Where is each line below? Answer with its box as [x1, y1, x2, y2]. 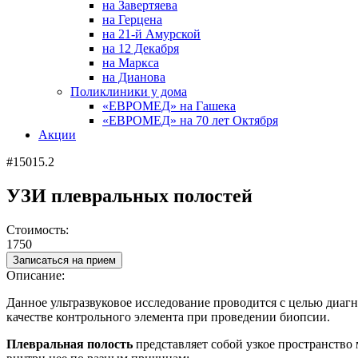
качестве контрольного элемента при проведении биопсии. [6, 309, 330, 324]
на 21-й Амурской [102, 27, 201, 41]
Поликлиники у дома [70, 85, 187, 98]
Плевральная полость [6, 336, 136, 351]
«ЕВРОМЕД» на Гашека [102, 99, 236, 113]
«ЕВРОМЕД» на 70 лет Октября [102, 113, 278, 127]
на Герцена [102, 13, 162, 26]
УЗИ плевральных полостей [6, 185, 253, 206]
